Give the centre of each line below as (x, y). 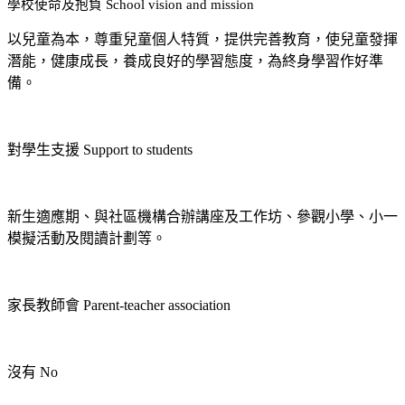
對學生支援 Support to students (100, 149)
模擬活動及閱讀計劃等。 (87, 238)
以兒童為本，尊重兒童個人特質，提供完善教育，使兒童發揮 (202, 39)
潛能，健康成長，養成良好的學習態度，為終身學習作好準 (195, 61)
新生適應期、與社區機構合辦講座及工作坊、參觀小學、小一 (202, 216)
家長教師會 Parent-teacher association (119, 305)
